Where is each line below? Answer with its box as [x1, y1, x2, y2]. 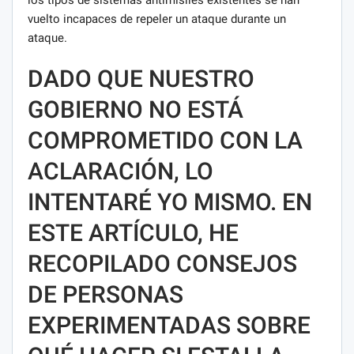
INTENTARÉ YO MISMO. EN [28, 187, 312, 216]
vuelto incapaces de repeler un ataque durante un [28, 11, 286, 26]
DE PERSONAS [28, 280, 183, 308]
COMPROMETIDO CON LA [28, 126, 303, 154]
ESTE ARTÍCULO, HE [28, 218, 239, 247]
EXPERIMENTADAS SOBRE [28, 311, 311, 339]
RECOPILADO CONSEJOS [28, 249, 297, 277]
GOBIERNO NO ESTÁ [28, 95, 243, 123]
